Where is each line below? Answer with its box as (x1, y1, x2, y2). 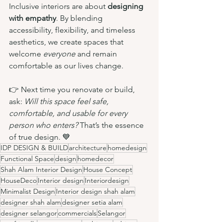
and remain (77, 49, 119, 58)
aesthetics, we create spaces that (9, 37, 125, 47)
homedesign (108, 143, 147, 152)
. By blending (56, 13, 105, 23)
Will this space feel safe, (24, 96, 111, 106)
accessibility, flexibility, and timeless (9, 25, 137, 35)
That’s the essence (78, 120, 146, 130)
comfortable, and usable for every (9, 108, 129, 118)
